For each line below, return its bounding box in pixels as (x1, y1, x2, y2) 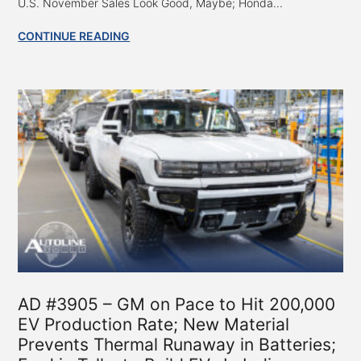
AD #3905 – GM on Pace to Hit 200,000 (18, 294, 336, 315)
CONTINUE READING (18, 28, 131, 43)
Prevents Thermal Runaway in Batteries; (18, 334, 337, 355)
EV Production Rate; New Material (18, 314, 290, 335)
